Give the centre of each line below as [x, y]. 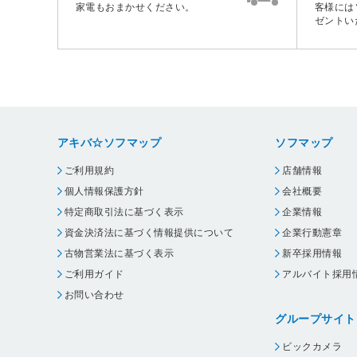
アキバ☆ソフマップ [110, 142]
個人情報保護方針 [104, 191]
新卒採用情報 [312, 253]
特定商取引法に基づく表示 [124, 212]
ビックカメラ [312, 346]
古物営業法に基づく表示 [120, 253]
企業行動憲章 [312, 232]
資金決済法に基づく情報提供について [149, 232]
